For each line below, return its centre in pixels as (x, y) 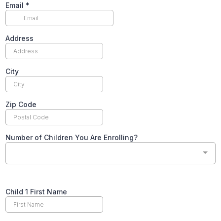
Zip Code (21, 104)
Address (19, 38)
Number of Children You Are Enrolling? (72, 137)
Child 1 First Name (36, 191)
